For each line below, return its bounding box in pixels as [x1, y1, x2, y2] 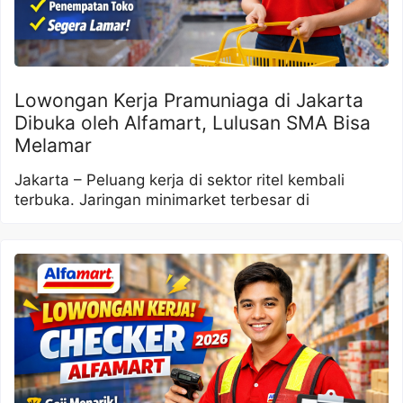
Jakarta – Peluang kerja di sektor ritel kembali [14, 170, 345, 189]
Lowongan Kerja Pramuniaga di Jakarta [14, 88, 363, 112]
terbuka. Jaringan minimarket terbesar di [14, 190, 309, 209]
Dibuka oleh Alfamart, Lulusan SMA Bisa [14, 111, 371, 134]
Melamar [14, 133, 92, 157]
